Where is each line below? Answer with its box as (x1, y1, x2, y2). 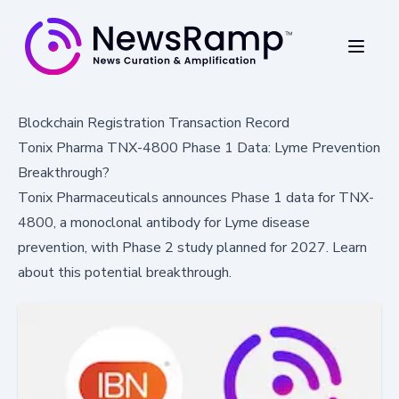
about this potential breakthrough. (18, 262, 232, 282)
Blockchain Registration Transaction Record (18, 112, 289, 133)
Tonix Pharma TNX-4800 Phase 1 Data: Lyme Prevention (18, 137, 380, 158)
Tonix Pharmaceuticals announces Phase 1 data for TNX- (18, 187, 374, 208)
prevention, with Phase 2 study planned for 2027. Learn (18, 237, 367, 257)
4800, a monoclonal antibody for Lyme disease (18, 212, 310, 232)
